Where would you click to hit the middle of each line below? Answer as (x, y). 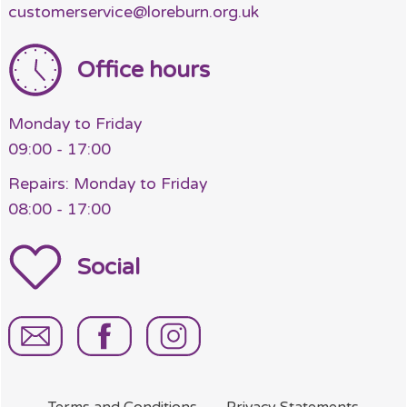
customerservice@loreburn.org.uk (134, 13)
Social (109, 267)
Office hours (144, 69)
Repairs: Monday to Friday (108, 184)
